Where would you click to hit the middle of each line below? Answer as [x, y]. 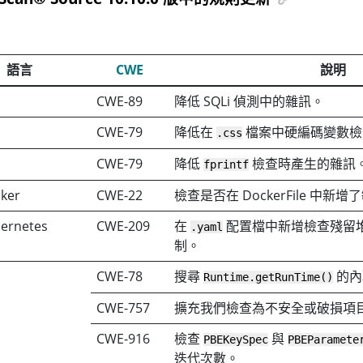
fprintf [226, 164]
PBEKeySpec [236, 339]
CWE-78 [120, 276]
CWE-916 [124, 338]
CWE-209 [124, 226]
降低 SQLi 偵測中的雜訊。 [250, 101]
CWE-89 [120, 101]
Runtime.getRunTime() [269, 277]
